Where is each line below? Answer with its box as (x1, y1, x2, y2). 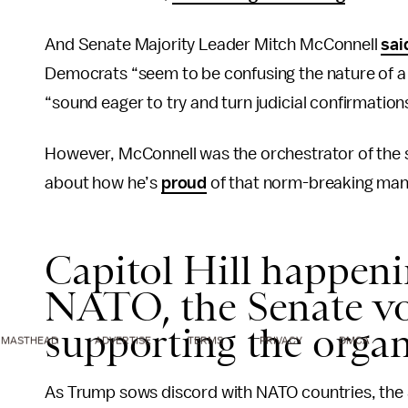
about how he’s (45, 174, 161, 192)
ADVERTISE (95, 334, 151, 346)
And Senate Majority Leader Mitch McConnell (45, 36, 382, 54)
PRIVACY (260, 334, 302, 346)
